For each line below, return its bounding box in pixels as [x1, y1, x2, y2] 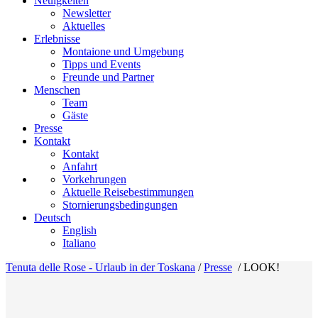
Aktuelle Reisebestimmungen [62, 186, 194, 198]
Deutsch [34, 212, 71, 224]
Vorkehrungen [62, 173, 126, 185]
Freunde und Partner [62, 71, 154, 83]
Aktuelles [62, 20, 105, 32]
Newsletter [62, 7, 111, 19]
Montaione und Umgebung [62, 45, 184, 57]
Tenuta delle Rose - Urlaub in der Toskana [6, 261, 195, 273]
